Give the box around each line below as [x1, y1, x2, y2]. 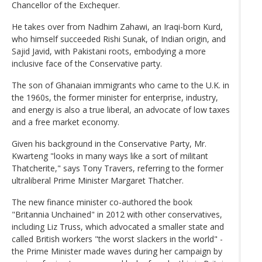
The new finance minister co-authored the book [12, 196, 192, 208]
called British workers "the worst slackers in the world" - [12, 233, 223, 244]
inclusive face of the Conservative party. [12, 57, 162, 69]
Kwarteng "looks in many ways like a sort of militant [12, 150, 208, 161]
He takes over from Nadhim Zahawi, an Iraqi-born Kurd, [12, 20, 223, 32]
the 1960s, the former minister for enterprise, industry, [12, 91, 218, 103]
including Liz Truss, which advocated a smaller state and [12, 220, 224, 232]
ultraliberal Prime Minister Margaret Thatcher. [12, 174, 184, 186]
